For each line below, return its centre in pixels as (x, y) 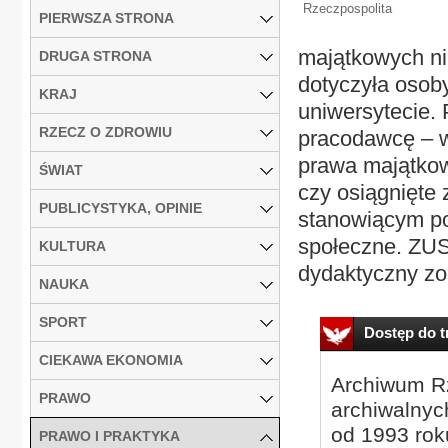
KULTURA (72, 245)
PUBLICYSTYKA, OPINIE (120, 207)
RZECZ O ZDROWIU (105, 131)
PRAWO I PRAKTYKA (109, 435)
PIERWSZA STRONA (106, 17)
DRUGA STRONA (95, 55)
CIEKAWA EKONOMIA (111, 359)
